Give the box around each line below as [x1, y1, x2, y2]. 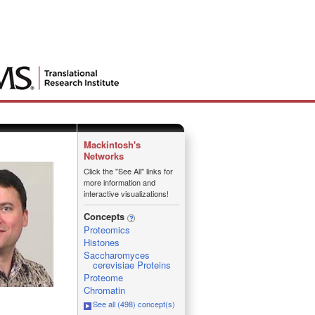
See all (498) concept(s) [92, 298, 175, 309]
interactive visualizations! [83, 188, 169, 199]
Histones [83, 236, 120, 249]
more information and [83, 176, 155, 188]
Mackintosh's [83, 138, 141, 151]
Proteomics [83, 223, 130, 236]
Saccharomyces [83, 248, 150, 262]
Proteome [83, 271, 123, 284]
